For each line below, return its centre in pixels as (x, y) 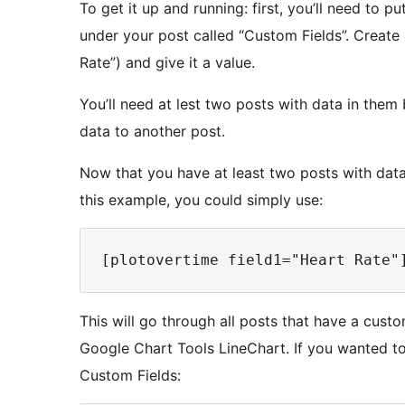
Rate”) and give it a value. (167, 63)
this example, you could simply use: (201, 200)
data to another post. (152, 132)
